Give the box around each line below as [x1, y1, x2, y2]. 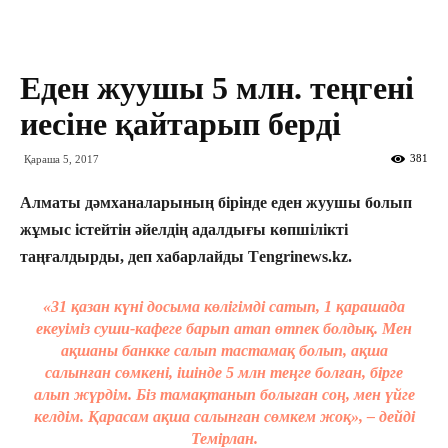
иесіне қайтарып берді [20, 106, 341, 142]
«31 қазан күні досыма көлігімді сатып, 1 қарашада [43, 298, 405, 315]
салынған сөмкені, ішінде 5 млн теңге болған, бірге [45, 364, 403, 381]
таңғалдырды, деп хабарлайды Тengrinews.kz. [20, 248, 352, 265]
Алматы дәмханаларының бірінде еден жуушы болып [20, 194, 412, 211]
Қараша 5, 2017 [24, 153, 99, 165]
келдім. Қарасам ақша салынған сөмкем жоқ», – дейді [33, 408, 415, 425]
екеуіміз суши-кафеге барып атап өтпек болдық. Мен [36, 320, 412, 337]
